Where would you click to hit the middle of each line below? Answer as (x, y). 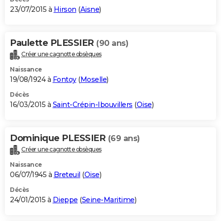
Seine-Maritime (108, 200)
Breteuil (67, 174)
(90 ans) (112, 43)
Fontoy (64, 79)
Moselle (93, 79)
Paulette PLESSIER (53, 43)
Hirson (65, 9)
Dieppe (65, 200)
